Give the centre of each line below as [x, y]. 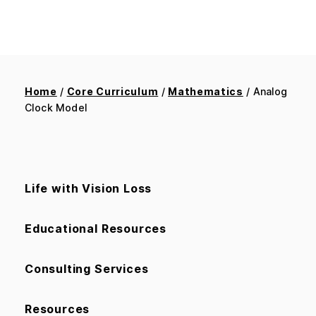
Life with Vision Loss [89, 188]
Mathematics [206, 91]
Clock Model [56, 107]
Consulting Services [87, 268]
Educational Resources [96, 228]
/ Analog [265, 91]
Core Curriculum [113, 91]
